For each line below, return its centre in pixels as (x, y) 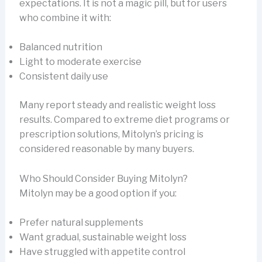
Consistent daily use (63, 77)
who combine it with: (65, 18)
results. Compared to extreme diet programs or (124, 120)
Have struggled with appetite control (102, 252)
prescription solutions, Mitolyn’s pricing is (111, 135)
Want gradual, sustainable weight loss (103, 237)
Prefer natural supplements (81, 223)
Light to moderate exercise (80, 62)
